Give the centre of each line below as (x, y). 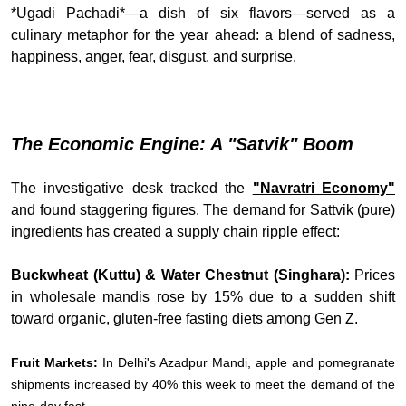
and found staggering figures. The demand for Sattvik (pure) (203, 210)
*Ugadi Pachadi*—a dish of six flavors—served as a (203, 14)
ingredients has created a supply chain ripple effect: (175, 232)
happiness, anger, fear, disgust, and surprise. (154, 57)
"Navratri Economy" (324, 188)
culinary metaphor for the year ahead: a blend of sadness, (203, 35)
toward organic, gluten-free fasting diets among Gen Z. (184, 319)
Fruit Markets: (57, 363)
